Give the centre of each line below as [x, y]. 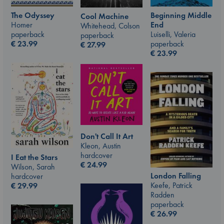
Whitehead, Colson [110, 26]
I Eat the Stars [34, 157]
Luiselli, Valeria [173, 34]
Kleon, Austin [101, 145]
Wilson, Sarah [33, 166]
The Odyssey [33, 15]
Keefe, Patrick [171, 185]
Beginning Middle [181, 15]
